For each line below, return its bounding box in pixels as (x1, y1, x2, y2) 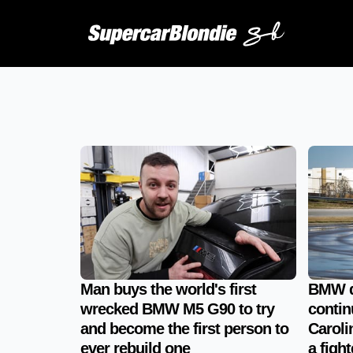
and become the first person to (80, 320, 288, 337)
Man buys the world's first (80, 281, 256, 298)
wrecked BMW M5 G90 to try (80, 300, 274, 318)
